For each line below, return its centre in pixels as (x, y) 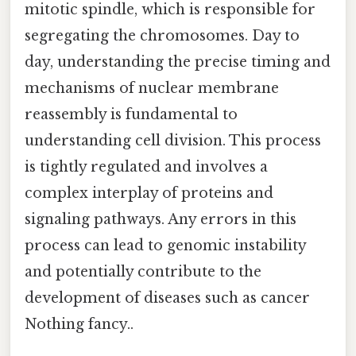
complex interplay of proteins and (149, 193)
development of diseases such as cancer (167, 298)
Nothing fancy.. (79, 324)
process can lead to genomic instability (165, 245)
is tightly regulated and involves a (146, 166)
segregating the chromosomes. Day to (162, 35)
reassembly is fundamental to (131, 114)
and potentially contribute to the (143, 271)
